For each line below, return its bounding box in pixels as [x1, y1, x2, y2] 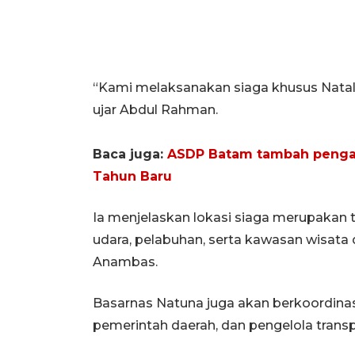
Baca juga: [93, 146, 167, 162]
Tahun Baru [93, 168, 172, 184]
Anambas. [93, 254, 158, 269]
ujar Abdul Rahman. [93, 101, 218, 117]
